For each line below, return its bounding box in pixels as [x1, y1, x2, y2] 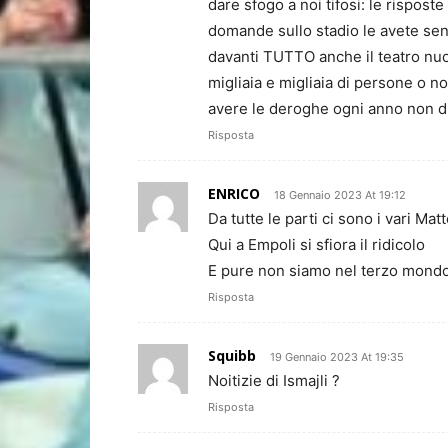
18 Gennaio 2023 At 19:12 [274, 188, 406, 203]
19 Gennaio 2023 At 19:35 [270, 350, 404, 365]
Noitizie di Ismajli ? [208, 371, 340, 391]
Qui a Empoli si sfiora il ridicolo [208, 235, 425, 255]
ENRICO [208, 184, 260, 204]
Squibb [208, 346, 256, 366]
